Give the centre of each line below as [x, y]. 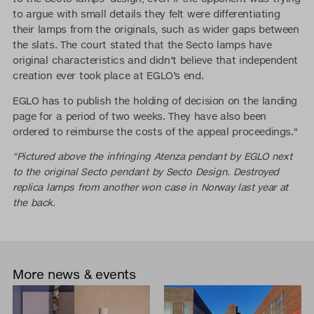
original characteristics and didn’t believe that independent [155, 61]
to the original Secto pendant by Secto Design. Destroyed [146, 172]
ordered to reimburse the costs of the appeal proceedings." [155, 131]
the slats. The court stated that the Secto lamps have [142, 45]
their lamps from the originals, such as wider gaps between [156, 30]
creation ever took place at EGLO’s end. [108, 76]
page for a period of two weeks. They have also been [139, 116]
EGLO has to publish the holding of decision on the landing [155, 101]
